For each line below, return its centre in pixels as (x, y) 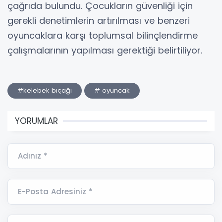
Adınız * (33, 156)
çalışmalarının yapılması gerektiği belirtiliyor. (105, 50)
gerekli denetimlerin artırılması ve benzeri (99, 20)
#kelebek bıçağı (45, 90)
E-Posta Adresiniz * (55, 191)
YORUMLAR (36, 121)
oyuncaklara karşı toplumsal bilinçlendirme (103, 35)
